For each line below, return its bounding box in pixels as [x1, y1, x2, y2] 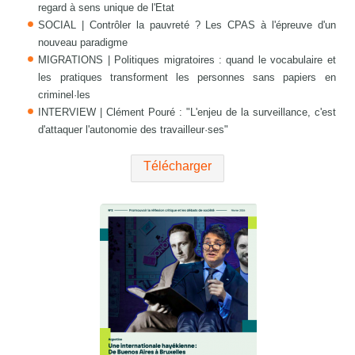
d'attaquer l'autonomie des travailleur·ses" [38, 124, 229, 136]
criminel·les [38, 89, 91, 101]
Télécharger [143, 159, 212, 174]
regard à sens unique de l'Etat [38, 2, 175, 14]
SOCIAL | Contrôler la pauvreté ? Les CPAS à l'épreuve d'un [38, 19, 336, 32]
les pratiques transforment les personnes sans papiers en [38, 71, 336, 84]
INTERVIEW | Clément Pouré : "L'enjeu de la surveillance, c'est [38, 106, 336, 119]
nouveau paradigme [38, 36, 128, 49]
